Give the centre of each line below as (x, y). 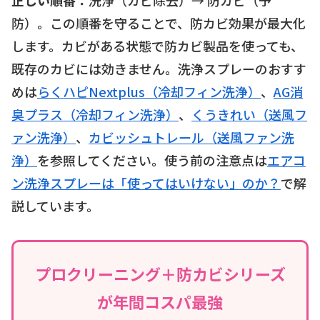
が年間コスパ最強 (160, 302)
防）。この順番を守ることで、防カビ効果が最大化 (159, 22)
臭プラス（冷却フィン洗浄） (95, 114)
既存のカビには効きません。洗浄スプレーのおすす (159, 68)
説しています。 (55, 205)
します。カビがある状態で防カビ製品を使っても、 (157, 45)
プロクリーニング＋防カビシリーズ (160, 274)
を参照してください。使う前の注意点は (152, 160)
